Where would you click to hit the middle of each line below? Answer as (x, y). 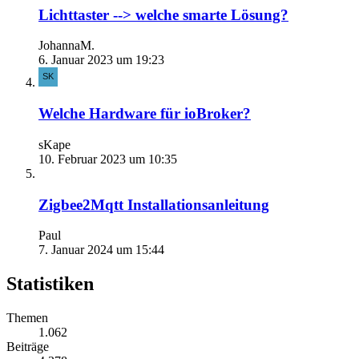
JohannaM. (67, 46)
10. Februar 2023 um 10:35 (108, 159)
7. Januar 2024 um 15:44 (101, 250)
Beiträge (28, 347)
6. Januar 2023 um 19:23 (101, 60)
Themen (27, 318)
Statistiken (50, 284)
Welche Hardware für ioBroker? (145, 114)
